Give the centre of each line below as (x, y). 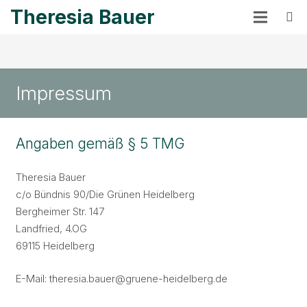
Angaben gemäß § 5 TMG (100, 143)
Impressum (63, 93)
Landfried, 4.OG (51, 229)
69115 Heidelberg (55, 246)
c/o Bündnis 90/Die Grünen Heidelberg (105, 194)
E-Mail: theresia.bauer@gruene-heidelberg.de (121, 278)
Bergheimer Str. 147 (60, 211)
